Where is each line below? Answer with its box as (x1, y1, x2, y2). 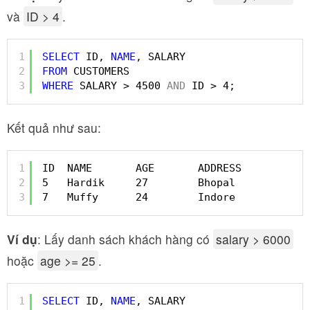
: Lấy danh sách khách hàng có (37, 230, 213, 248)
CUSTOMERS (73, 65, 136, 77)
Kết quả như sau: (7, 118, 101, 136)
